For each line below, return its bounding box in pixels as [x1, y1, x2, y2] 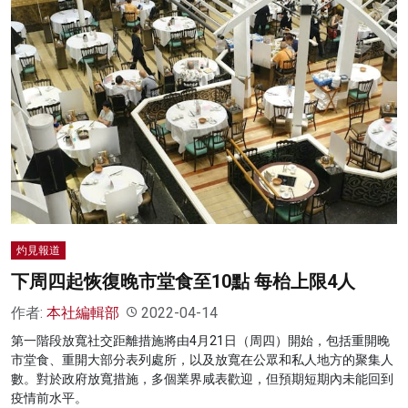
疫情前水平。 [11, 390, 87, 405]
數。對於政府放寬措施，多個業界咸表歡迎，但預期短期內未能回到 [11, 371, 393, 386]
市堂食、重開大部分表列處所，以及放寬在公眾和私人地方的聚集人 [11, 352, 393, 367]
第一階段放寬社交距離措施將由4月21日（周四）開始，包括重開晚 [11, 332, 390, 348]
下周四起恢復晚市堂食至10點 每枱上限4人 [11, 270, 355, 292]
